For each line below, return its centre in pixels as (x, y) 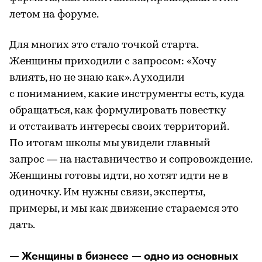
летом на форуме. (54, 15)
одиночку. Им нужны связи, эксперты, (107, 192)
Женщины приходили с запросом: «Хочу (113, 61)
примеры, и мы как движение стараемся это (124, 209)
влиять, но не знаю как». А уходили (97, 78)
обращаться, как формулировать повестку (118, 111)
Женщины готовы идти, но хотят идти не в (119, 176)
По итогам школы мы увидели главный (110, 143)
